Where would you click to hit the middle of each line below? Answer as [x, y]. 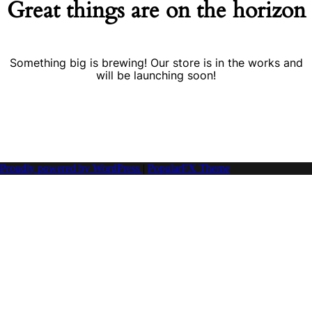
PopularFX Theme [189, 168]
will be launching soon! [156, 75]
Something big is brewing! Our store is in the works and [156, 62]
